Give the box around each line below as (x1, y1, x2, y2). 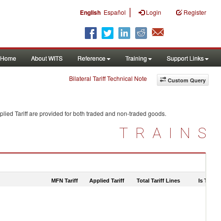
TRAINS (119, 124, 214, 142)
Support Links (167, 54, 204, 62)
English (80, 8, 101, 17)
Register (184, 8, 206, 16)
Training (125, 54, 147, 62)
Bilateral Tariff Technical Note (69, 74, 147, 82)
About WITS (31, 54, 63, 62)
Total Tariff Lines (137, 177, 180, 184)
